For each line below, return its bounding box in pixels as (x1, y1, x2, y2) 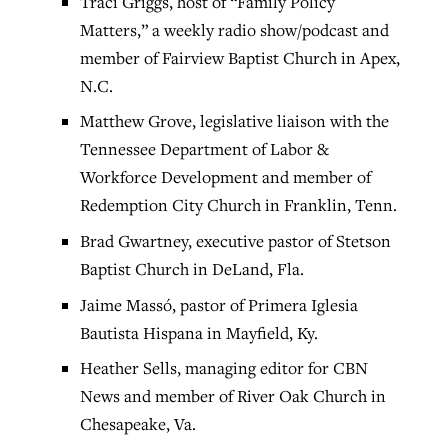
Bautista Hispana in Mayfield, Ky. (79, 321, 318, 344)
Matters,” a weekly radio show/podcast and (79, 18, 389, 41)
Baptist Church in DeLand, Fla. (79, 258, 304, 280)
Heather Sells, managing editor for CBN (79, 357, 368, 380)
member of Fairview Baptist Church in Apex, (79, 46, 400, 69)
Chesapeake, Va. (79, 413, 196, 436)
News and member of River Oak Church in (79, 385, 386, 408)
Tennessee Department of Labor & (79, 138, 329, 161)
